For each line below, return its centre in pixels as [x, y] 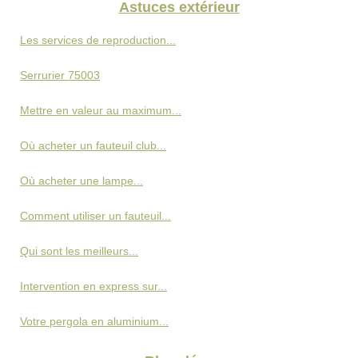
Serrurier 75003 [60, 76]
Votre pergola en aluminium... [94, 322]
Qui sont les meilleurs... [79, 251]
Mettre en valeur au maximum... [101, 111]
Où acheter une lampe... [82, 181]
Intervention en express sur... [93, 286]
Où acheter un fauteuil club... [93, 146]
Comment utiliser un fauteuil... [95, 216]
